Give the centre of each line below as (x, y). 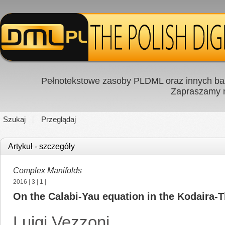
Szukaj (14, 119)
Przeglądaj (59, 119)
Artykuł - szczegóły (41, 146)
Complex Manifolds (47, 171)
